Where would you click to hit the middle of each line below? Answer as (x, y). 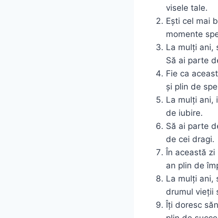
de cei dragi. (190, 139)
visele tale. (187, 8)
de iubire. (184, 113)
